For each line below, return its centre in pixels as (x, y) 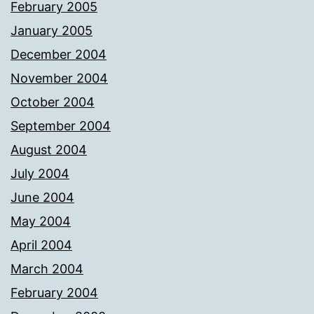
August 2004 (49, 149)
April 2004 (41, 245)
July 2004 (40, 173)
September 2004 (61, 125)
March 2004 (47, 268)
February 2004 (54, 292)
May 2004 (41, 221)
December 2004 (59, 54)
